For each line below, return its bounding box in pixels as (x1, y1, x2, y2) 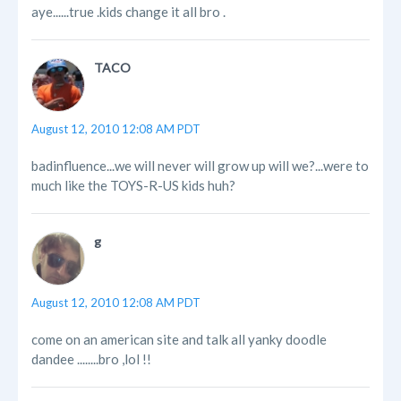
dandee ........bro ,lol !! (31, 351, 151, 368)
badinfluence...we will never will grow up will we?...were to (31, 158, 369, 175)
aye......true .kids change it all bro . (31, 4, 226, 21)
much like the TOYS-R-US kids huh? (31, 177, 235, 194)
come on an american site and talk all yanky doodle (31, 331, 327, 348)
